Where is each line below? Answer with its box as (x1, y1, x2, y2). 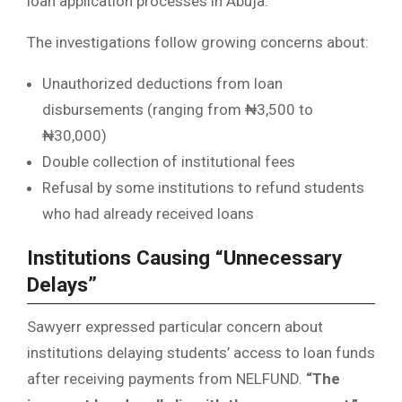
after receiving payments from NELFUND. (27, 369, 306, 388)
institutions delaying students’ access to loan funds (27, 343, 375, 362)
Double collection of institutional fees (42, 152, 295, 170)
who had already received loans (42, 204, 254, 223)
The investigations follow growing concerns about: (27, 32, 369, 51)
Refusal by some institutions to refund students (42, 178, 364, 197)
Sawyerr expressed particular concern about (27, 317, 323, 336)
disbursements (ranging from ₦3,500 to (42, 100, 313, 118)
